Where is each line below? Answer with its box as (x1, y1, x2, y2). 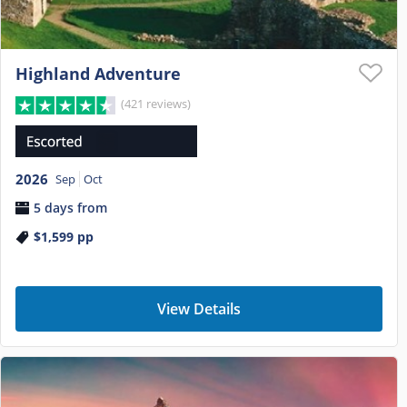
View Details (157, 298, 241, 319)
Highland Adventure (15, 63, 181, 85)
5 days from (34, 198, 107, 216)
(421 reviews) (121, 95, 192, 113)
